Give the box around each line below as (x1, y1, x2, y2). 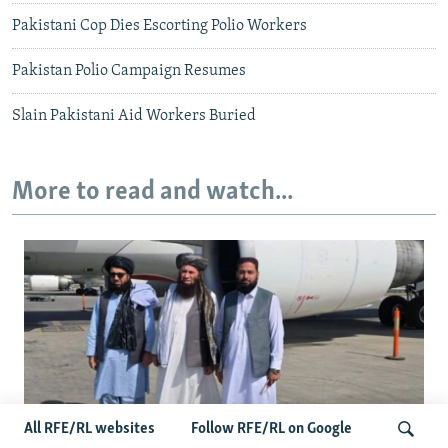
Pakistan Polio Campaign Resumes (12, 63, 246, 80)
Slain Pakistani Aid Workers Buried (12, 108, 256, 125)
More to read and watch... (12, 179, 293, 207)
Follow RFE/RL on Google (191, 421, 352, 437)
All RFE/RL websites (24, 421, 155, 437)
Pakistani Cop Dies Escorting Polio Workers (12, 18, 307, 35)
